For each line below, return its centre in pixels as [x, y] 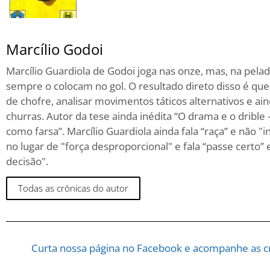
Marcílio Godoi [55, 49]
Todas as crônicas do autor [73, 188]
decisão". [27, 161]
